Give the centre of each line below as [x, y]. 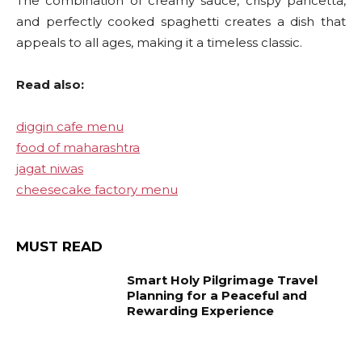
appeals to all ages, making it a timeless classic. [159, 43]
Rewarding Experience [201, 311]
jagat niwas [50, 169]
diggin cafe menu [70, 127]
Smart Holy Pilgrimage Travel [223, 280]
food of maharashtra [78, 148]
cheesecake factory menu [97, 190]
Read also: [50, 85]
